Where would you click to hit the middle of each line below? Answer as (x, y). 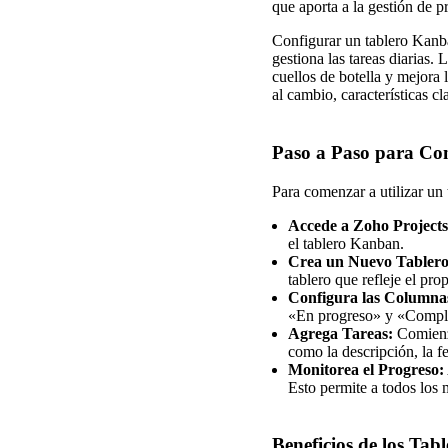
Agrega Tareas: (340, 333)
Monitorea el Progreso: (366, 369)
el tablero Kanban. (346, 243)
